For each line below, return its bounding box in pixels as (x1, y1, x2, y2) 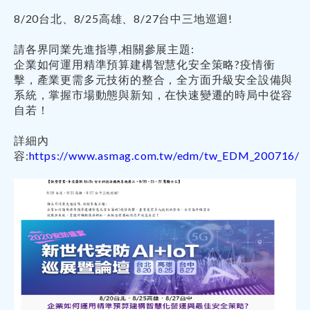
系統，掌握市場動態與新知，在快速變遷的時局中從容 (14, 88, 293, 101)
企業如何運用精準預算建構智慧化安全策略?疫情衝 (14, 57, 275, 71)
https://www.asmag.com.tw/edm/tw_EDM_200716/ (28, 149, 300, 162)
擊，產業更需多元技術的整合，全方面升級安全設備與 (14, 73, 293, 86)
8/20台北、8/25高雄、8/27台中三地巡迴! (14, 12, 232, 25)
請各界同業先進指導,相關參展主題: (14, 42, 194, 55)
